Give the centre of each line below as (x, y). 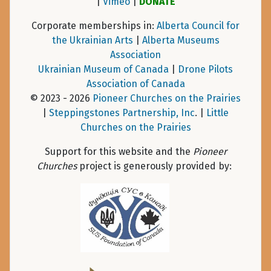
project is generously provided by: (155, 166)
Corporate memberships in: (94, 25)
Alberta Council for (198, 25)
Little (217, 113)
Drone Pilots (205, 69)
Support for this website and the (119, 151)
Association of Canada (135, 83)
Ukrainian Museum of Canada (103, 69)
